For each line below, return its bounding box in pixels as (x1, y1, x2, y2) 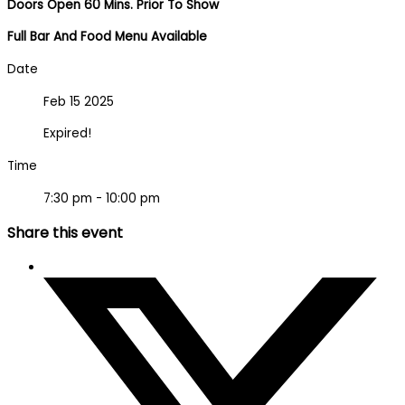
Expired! (43, 125, 91, 143)
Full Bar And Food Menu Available (7, 28, 207, 46)
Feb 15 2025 (43, 92, 114, 110)
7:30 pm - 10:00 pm (43, 189, 160, 207)
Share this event (7, 221, 123, 243)
